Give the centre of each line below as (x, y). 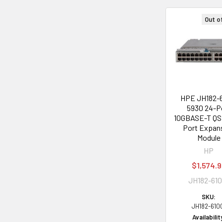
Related (183, 33)
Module (209, 138)
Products (188, 48)
